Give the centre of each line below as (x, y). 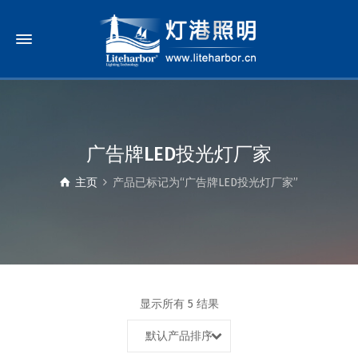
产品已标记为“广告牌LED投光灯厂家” (205, 183)
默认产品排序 (179, 336)
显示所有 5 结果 (179, 304)
